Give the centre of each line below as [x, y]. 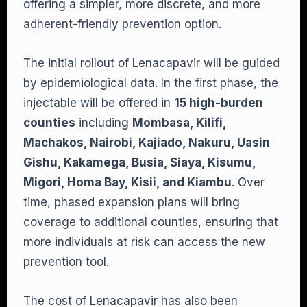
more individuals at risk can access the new [144, 242]
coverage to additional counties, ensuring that [151, 222]
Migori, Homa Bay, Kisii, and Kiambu [127, 182]
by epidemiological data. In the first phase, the [151, 83]
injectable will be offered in [99, 103]
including [104, 123]
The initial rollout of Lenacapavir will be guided [151, 63]
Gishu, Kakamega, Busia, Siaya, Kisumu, [139, 162]
